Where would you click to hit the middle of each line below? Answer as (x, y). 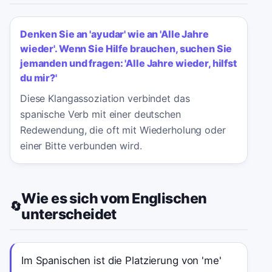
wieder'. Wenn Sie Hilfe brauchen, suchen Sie (126, 49)
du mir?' (39, 78)
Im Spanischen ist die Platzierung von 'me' (121, 260)
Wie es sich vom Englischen (114, 198)
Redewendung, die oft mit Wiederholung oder (123, 130)
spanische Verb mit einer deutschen (100, 114)
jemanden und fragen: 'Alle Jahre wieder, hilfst (128, 63)
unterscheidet (69, 214)
